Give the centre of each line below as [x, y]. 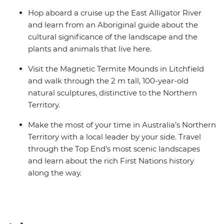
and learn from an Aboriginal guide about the [113, 25]
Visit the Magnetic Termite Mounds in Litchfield [116, 69]
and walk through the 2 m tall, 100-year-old [108, 81]
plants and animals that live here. [90, 49]
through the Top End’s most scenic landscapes [114, 149]
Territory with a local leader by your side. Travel [114, 137]
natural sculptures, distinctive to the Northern [112, 93]
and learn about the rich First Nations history [111, 161]
